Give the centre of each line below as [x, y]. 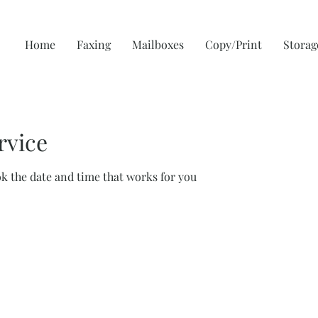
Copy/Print [234, 44]
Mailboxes [158, 44]
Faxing [94, 44]
